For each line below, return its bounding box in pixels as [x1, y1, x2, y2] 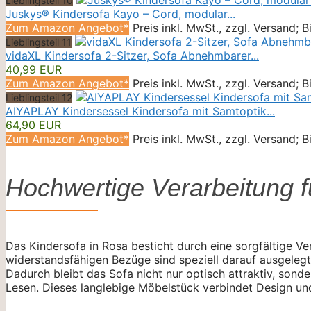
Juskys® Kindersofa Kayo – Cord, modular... [6, 6, 235, 21]
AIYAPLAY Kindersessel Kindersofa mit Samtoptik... [6, 103, 275, 118]
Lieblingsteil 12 [6, 91, 72, 103]
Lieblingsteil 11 [6, 35, 72, 48]
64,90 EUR [6, 117, 61, 132]
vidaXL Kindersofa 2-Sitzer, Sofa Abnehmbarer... [6, 48, 259, 62]
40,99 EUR [6, 62, 62, 76]
